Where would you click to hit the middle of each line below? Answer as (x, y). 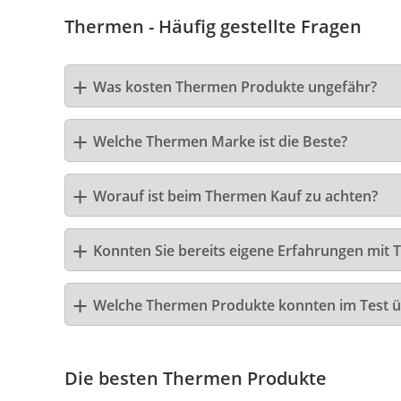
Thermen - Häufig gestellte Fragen (213, 26)
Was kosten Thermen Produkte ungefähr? (235, 87)
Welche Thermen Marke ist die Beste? (220, 141)
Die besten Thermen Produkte (196, 378)
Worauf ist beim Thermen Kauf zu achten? (235, 196)
